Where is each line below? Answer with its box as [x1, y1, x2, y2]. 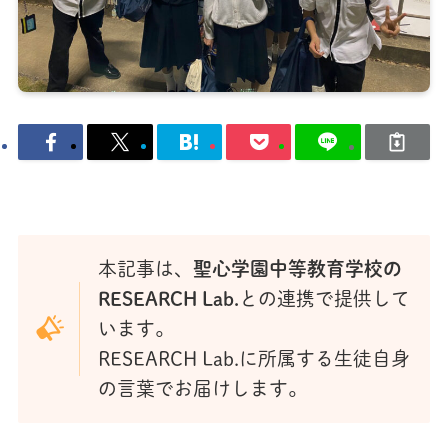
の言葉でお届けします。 [97, 379, 307, 399]
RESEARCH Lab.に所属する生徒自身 [97, 349, 410, 369]
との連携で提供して [238, 289, 410, 309]
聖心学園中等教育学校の [192, 259, 402, 279]
